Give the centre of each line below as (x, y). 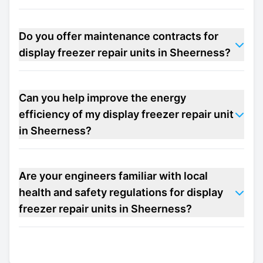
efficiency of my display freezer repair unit (126, 114)
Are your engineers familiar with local (113, 176)
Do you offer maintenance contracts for (119, 36)
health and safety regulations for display (121, 192)
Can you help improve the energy (102, 98)
